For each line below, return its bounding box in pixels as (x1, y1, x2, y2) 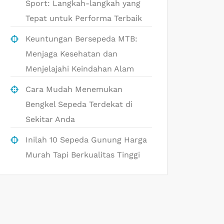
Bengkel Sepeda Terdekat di (25, 99, 132, 109)
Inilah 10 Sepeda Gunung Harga (25, 135, 147, 144)
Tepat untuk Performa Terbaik (25, 13, 142, 23)
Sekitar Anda (25, 114, 75, 124)
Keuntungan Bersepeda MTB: (25, 34, 137, 43)
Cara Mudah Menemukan (25, 84, 122, 94)
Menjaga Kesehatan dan (25, 49, 117, 58)
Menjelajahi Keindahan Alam (25, 64, 134, 73)
